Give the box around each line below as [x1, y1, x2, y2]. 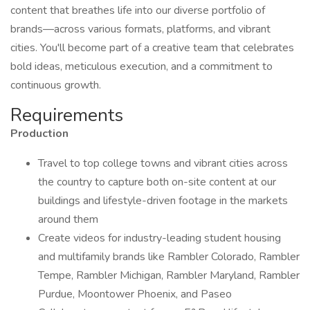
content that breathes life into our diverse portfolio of [10, 3, 265, 18]
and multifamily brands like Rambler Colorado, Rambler [38, 249, 300, 264]
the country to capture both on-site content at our [38, 174, 276, 190]
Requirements [10, 103, 123, 127]
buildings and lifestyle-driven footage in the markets [38, 193, 288, 208]
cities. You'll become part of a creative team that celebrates [10, 40, 294, 55]
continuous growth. [10, 77, 101, 93]
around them [38, 212, 98, 227]
